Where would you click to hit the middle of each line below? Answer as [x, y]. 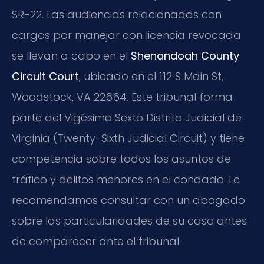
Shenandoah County [185, 56]
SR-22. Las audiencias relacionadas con [117, 15]
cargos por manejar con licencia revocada [126, 35]
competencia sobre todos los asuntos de [121, 159]
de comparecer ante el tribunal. [96, 242]
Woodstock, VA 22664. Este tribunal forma [122, 97]
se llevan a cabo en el [71, 56]
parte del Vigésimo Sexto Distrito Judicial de [127, 118]
